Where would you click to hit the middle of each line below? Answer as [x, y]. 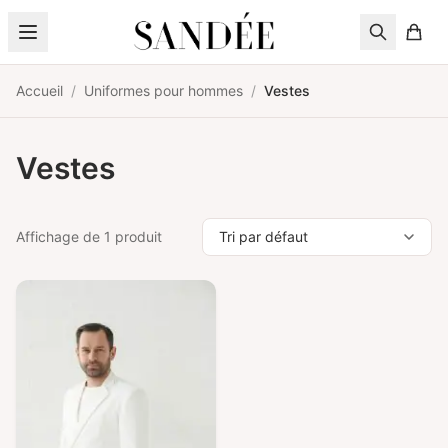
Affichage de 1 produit [89, 236]
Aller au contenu [76, 19]
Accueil [39, 90]
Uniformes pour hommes [163, 90]
